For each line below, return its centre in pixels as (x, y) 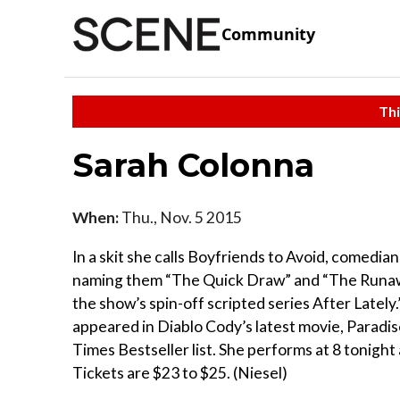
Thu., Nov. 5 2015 (180, 217)
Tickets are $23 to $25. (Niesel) (180, 372)
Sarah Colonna (193, 165)
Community (268, 34)
